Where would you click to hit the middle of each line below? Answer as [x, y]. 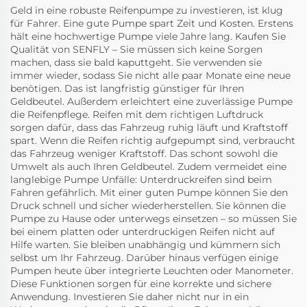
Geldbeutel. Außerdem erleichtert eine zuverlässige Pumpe [151, 101]
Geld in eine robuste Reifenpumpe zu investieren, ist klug [147, 10]
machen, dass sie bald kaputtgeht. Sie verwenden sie [136, 62]
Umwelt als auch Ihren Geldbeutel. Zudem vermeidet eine [148, 167]
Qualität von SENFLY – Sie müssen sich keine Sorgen [136, 49]
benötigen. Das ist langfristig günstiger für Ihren [127, 88]
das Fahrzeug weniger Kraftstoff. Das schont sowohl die [144, 153]
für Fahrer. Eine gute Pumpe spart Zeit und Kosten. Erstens [152, 23]
